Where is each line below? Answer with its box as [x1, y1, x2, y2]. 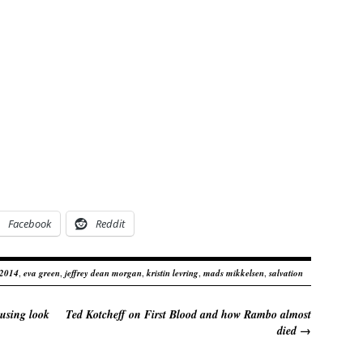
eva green [23, 267, 60, 280]
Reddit [96, 216, 125, 231]
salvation [269, 267, 303, 280]
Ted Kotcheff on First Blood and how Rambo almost [66, 306, 311, 322]
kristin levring [147, 267, 199, 280]
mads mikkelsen [203, 267, 264, 280]
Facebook [8, 216, 51, 231]
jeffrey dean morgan [65, 267, 142, 280]
